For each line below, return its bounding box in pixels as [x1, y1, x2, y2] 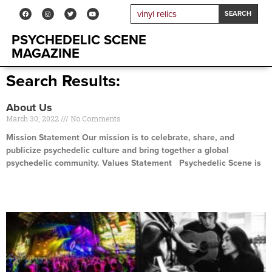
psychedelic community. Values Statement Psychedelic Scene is [6, 158, 261, 168]
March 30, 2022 [6, 114, 61, 123]
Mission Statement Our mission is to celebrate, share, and [6, 132, 234, 143]
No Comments [69, 114, 121, 123]
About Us [6, 101, 52, 114]
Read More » [6, 180, 48, 188]
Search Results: [6, 71, 120, 91]
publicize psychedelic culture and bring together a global [6, 145, 229, 155]
